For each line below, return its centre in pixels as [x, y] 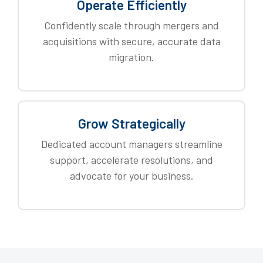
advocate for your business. [131, 176]
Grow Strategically [131, 123]
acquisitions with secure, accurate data [131, 41]
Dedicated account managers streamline [131, 144]
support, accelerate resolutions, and [131, 160]
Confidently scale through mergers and [131, 25]
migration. [131, 57]
